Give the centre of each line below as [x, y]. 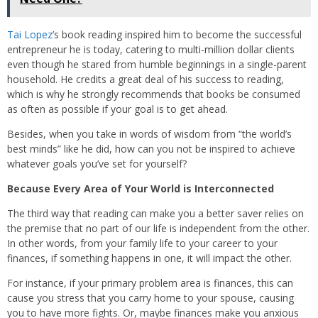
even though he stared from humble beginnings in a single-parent [157, 65]
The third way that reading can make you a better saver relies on [155, 214]
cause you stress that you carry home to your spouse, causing [150, 298]
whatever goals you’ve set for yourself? [97, 164]
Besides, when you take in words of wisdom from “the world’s [149, 134]
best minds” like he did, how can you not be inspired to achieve [151, 149]
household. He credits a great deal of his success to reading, [146, 79]
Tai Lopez [30, 35]
